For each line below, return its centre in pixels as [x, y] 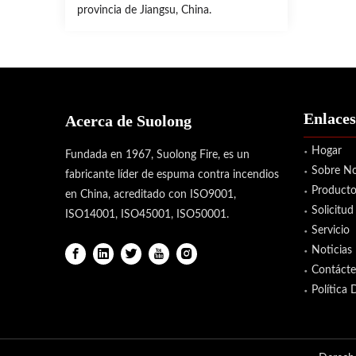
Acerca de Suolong [128, 120]
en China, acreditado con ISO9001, [151, 194]
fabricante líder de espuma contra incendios [172, 174]
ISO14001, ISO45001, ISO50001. [147, 214]
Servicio [331, 230]
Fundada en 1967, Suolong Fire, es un [157, 155]
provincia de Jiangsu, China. [144, 10]
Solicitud [333, 210]
